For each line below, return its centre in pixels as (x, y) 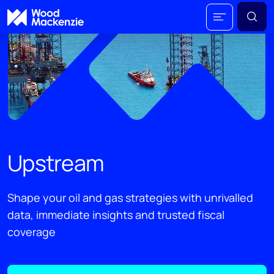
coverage (31, 232)
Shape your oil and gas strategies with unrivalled (130, 198)
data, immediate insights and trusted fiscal (116, 215)
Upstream (56, 163)
